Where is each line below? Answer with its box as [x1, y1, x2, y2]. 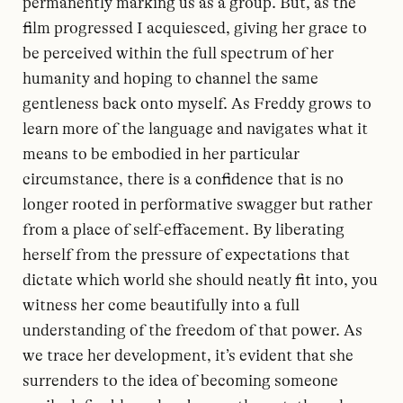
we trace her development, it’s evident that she [22, 345, 354, 364]
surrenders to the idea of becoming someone [22, 371, 338, 390]
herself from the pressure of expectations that [22, 245, 350, 264]
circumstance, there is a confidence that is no [22, 169, 344, 188]
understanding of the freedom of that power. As [22, 320, 363, 339]
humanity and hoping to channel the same [22, 68, 318, 87]
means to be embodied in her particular [22, 144, 300, 163]
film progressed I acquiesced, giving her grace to [22, 18, 367, 37]
